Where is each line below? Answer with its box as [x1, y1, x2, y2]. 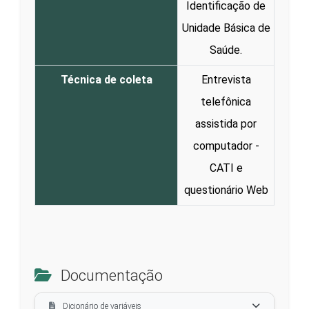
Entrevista [201, 72, 251, 86]
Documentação [57, 266, 163, 284]
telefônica [201, 94, 251, 108]
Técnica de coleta [60, 72, 152, 86]
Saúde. [210, 43, 242, 57]
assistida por [195, 117, 257, 130]
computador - [192, 139, 259, 152]
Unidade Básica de [181, 21, 270, 34]
